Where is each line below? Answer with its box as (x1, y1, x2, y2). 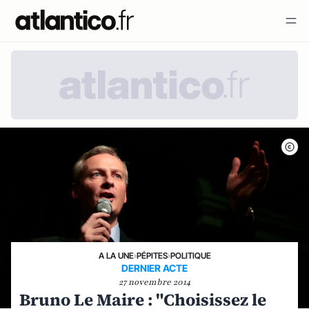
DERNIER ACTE (121, 262, 188, 274)
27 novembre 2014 (119, 277, 190, 288)
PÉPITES (136, 250, 168, 261)
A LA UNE (98, 250, 134, 261)
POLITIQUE (170, 250, 211, 261)
